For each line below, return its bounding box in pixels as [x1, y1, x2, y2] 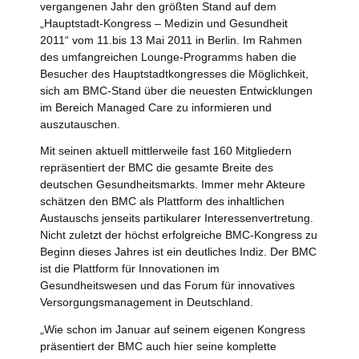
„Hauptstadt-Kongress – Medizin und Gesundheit [40, 16, 288, 30]
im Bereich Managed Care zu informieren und [40, 100, 272, 114]
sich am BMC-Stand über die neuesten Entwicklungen [40, 83, 313, 97]
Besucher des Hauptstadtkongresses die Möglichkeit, [40, 67, 309, 80]
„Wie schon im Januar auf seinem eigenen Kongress [40, 323, 305, 337]
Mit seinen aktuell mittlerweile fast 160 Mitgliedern [40, 144, 292, 158]
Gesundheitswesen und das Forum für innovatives [40, 279, 295, 292]
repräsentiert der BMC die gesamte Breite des [40, 161, 273, 175]
